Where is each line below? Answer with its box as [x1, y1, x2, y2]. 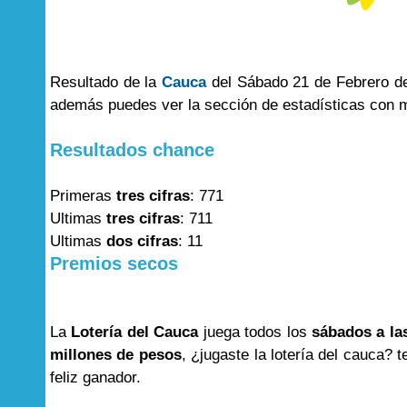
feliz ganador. [50, 369, 141, 386]
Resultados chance [50, 140, 214, 160]
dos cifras [106, 233, 178, 250]
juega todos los [198, 323, 313, 341]
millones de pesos [50, 346, 182, 363]
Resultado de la [50, 74, 163, 91]
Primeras [50, 187, 116, 204]
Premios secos [50, 253, 178, 273]
